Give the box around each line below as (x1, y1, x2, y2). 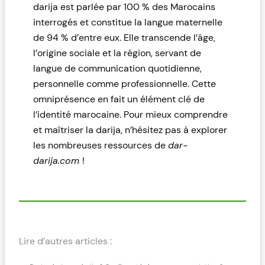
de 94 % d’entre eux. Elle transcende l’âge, (33, 31, 215, 44)
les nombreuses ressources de (33, 139, 168, 152)
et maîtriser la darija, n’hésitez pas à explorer (33, 124, 227, 137)
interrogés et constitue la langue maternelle (33, 16, 222, 29)
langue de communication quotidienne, (33, 62, 202, 75)
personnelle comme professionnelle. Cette (33, 77, 216, 91)
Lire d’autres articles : (19, 235, 112, 248)
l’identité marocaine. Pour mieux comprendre (33, 108, 228, 121)
